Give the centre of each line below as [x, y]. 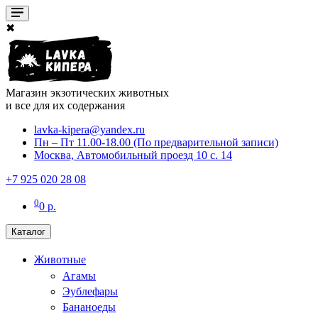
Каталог [28, 231]
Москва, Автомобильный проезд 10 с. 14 [133, 155]
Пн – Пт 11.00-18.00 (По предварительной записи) [156, 142]
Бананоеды [89, 307]
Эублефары [90, 291]
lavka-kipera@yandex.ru [89, 129]
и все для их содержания [65, 105]
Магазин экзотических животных [87, 92]
